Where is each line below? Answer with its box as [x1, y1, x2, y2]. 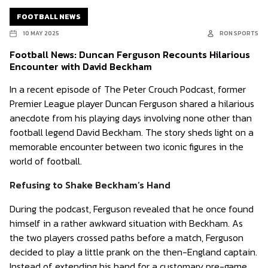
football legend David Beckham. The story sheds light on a [10, 125, 254, 139]
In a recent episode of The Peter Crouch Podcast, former [10, 82, 246, 96]
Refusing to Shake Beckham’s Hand [10, 178, 170, 192]
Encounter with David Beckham [10, 59, 152, 74]
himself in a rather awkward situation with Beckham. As [10, 216, 243, 230]
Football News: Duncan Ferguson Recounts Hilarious [10, 47, 250, 62]
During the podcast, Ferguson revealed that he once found [10, 202, 254, 216]
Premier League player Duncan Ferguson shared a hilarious [10, 96, 254, 111]
